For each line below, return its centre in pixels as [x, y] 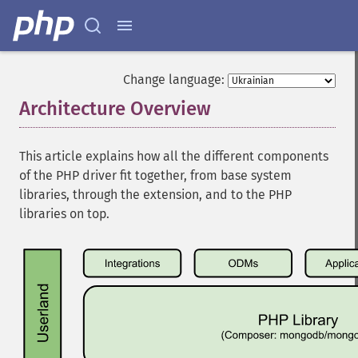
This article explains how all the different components [174, 156]
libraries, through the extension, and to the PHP [155, 195]
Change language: [174, 80]
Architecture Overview [115, 109]
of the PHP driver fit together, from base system [155, 175]
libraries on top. [64, 214]
